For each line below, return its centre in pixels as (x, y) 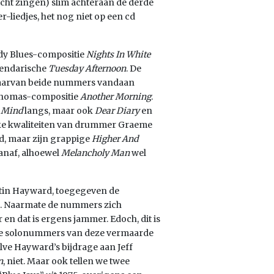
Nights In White (118, 54)
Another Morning (116, 97)
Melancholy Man (96, 153)
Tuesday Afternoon (87, 68)
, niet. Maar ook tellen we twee (66, 261)
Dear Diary (118, 111)
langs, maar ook (60, 111)
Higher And (115, 139)
